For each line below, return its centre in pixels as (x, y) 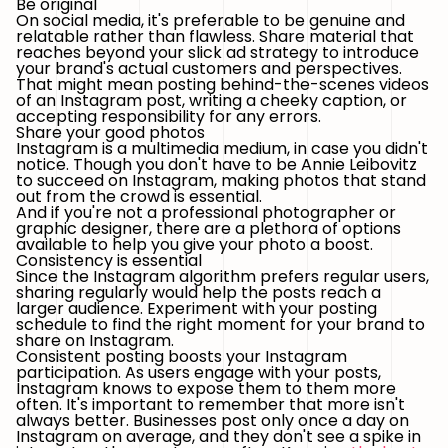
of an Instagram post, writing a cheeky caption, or (211, 100)
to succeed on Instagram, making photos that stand (221, 180)
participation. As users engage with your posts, (198, 372)
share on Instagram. (95, 340)
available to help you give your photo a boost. (194, 244)
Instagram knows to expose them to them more (206, 388)
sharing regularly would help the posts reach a (198, 292)
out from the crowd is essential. (139, 196)
